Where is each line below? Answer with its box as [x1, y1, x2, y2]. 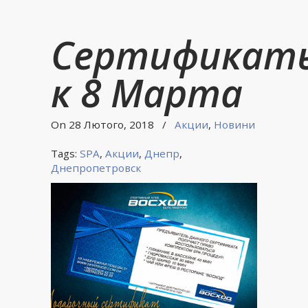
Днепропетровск [51, 161, 141, 175]
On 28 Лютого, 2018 [51, 118, 157, 131]
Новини [214, 118, 255, 131]
